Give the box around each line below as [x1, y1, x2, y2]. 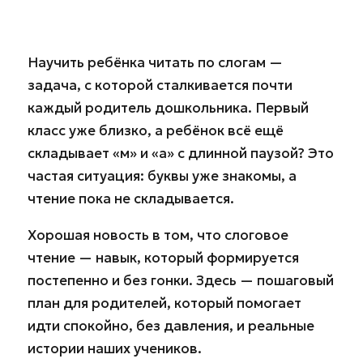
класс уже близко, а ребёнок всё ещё [28, 122, 284, 140]
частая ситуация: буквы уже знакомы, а [28, 167, 297, 186]
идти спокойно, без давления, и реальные [28, 317, 314, 335]
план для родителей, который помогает [28, 294, 301, 313]
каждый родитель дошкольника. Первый [28, 99, 309, 117]
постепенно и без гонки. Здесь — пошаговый [28, 271, 334, 290]
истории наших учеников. [28, 340, 202, 358]
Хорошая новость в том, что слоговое [28, 226, 288, 245]
